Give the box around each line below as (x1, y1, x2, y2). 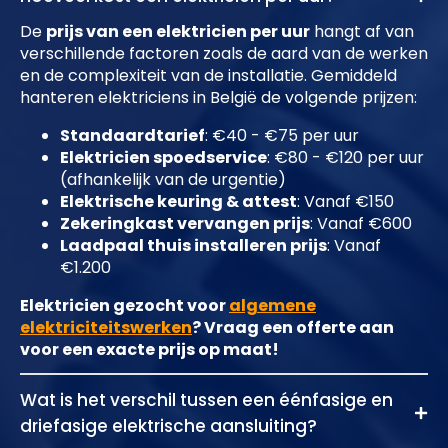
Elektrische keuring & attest (60, 190, 297, 214)
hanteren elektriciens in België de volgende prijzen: (20, 86, 417, 110)
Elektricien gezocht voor (20, 294, 229, 318)
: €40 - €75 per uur (205, 124, 359, 148)
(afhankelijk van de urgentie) (60, 168, 286, 192)
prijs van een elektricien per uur (46, 20, 310, 44)
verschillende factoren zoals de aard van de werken (20, 42, 428, 66)
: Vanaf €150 (297, 190, 394, 214)
